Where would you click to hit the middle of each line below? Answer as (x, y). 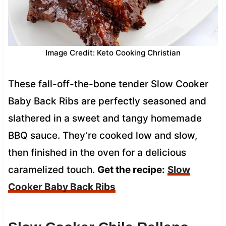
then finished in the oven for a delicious (97, 152)
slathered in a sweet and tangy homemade (105, 118)
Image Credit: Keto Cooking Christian (113, 52)
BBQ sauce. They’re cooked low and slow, (102, 135)
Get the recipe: (131, 169)
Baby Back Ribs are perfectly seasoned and (107, 101)
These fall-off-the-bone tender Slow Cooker (108, 84)
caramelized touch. (52, 169)
